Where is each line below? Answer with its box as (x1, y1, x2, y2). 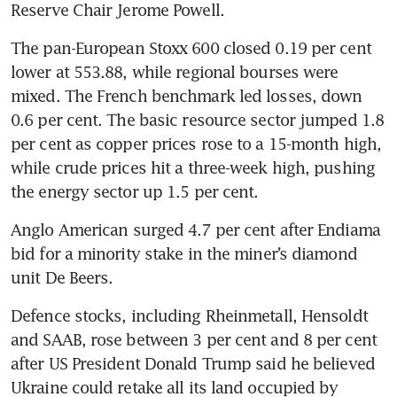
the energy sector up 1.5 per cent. (11, 182, 259, 202)
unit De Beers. (11, 268, 113, 288)
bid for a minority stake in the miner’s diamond (11, 244, 357, 264)
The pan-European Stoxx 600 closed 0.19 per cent (11, 38, 371, 58)
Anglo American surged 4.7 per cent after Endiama (11, 220, 380, 240)
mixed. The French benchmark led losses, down (11, 86, 362, 106)
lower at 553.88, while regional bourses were (11, 62, 339, 82)
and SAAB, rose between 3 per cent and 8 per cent (11, 330, 377, 350)
